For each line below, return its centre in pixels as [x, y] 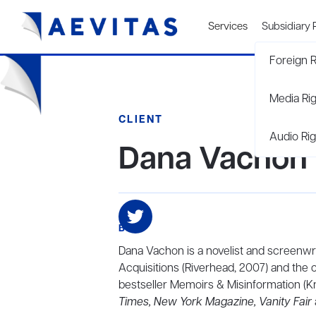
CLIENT [141, 120]
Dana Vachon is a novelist [181, 252]
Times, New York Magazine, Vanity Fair [217, 303]
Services [228, 27]
